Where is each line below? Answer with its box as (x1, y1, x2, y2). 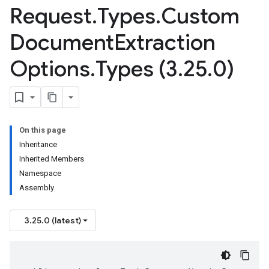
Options (10, 55, 90, 82)
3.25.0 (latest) (25, 215, 81, 226)
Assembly (19, 183, 54, 192)
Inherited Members (19, 154, 84, 163)
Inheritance (19, 140, 57, 149)
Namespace (19, 169, 61, 178)
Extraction (114, 29, 216, 56)
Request (10, 2, 92, 29)
